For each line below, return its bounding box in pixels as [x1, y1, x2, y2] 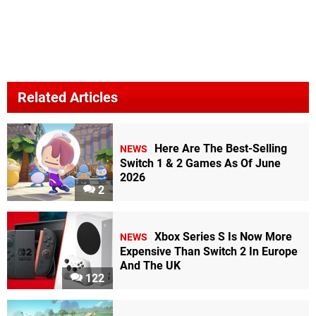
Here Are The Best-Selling [154, 141, 287, 155]
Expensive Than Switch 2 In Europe [120, 244, 298, 258]
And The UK [120, 258, 181, 272]
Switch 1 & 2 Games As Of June [120, 156, 281, 170]
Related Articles [18, 89, 118, 107]
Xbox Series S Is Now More [154, 229, 292, 243]
